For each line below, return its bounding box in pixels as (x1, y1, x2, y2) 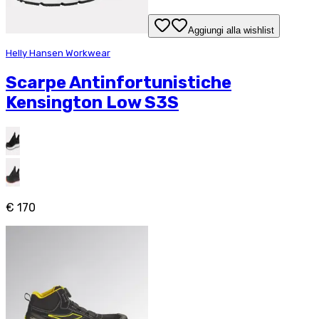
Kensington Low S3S (6, 92, 179, 113)
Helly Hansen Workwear (6, 47, 110, 58)
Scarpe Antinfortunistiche (6, 72, 231, 93)
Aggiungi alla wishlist (188, 25, 274, 36)
